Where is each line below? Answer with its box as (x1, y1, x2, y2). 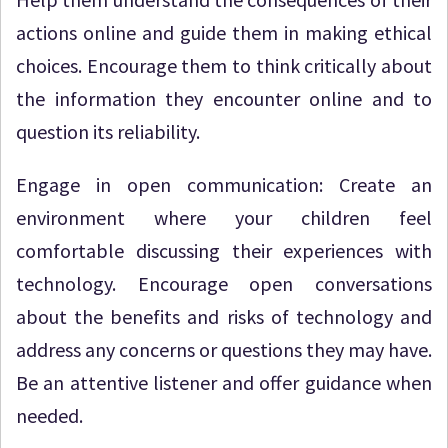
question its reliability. (16, 119, 200, 144)
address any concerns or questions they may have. (16, 337, 432, 362)
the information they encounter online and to (16, 86, 432, 111)
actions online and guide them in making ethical (16, 20, 432, 45)
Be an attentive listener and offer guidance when (16, 370, 432, 395)
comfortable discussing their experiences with (16, 238, 432, 263)
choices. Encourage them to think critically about (16, 53, 432, 78)
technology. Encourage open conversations (16, 271, 432, 296)
